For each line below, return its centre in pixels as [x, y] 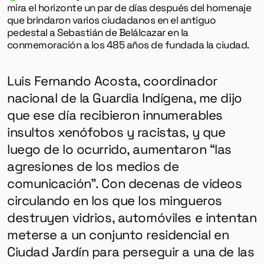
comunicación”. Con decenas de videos [124, 182]
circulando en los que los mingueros [114, 199]
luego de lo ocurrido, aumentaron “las [119, 148]
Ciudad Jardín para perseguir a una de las [131, 251]
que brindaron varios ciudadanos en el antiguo [111, 20]
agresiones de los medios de [93, 165]
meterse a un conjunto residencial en [118, 234]
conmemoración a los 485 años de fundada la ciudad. [128, 45]
